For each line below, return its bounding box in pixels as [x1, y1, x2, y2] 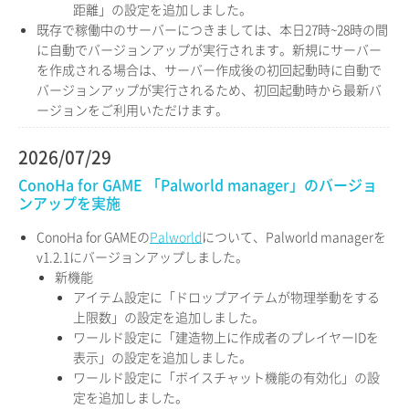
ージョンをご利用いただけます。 [37, 100, 228, 119]
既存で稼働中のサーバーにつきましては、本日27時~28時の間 [37, 20, 388, 38]
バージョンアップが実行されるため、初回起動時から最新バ [37, 80, 382, 99]
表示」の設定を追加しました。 [73, 348, 252, 366]
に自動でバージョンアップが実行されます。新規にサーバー [37, 40, 382, 58]
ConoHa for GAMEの [37, 227, 150, 246]
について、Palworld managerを [202, 227, 386, 246]
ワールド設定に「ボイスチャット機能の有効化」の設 [73, 368, 380, 386]
